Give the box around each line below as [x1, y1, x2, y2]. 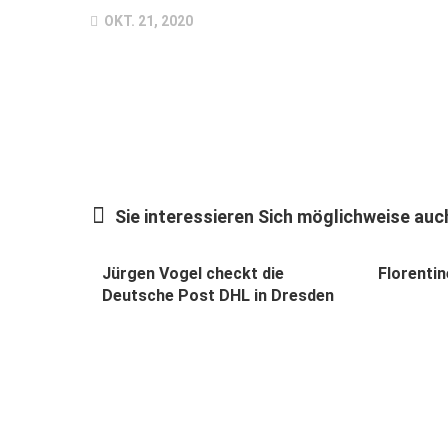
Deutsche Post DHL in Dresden [102, 285, 334, 305]
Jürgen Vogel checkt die [102, 263, 284, 283]
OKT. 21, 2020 [101, 12, 193, 29]
